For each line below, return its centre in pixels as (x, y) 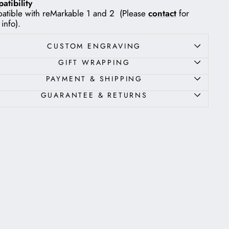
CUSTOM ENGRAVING (94, 46)
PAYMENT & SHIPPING (94, 78)
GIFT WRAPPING (94, 62)
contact (162, 13)
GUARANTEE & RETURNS (94, 95)
